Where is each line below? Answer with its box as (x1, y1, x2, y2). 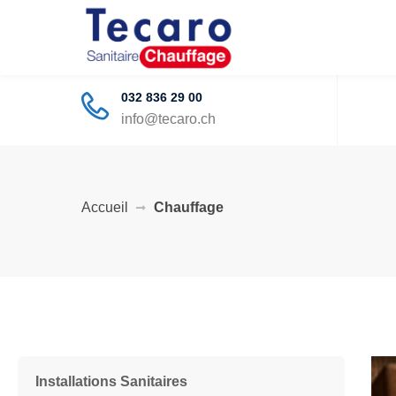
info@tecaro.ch (121, 111, 216, 127)
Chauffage (154, 199, 224, 215)
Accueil (81, 199, 128, 215)
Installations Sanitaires (35, 373, 187, 389)
